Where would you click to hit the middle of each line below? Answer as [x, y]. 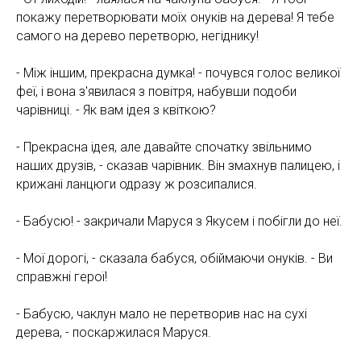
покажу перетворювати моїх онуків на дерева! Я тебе [175, 17]
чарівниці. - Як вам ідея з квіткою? [116, 110]
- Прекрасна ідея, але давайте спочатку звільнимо [164, 147]
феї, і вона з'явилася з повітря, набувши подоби [156, 91]
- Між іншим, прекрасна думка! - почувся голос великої [178, 73]
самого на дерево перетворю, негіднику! [137, 35]
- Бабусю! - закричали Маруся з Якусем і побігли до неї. [179, 221]
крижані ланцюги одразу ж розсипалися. [137, 184]
